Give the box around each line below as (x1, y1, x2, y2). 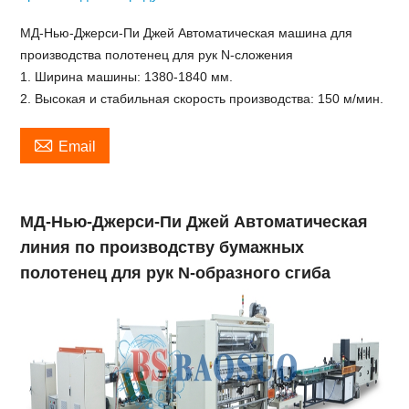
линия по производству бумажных (20, 238, 305, 257)
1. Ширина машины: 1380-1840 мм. (20, 69, 234, 84)
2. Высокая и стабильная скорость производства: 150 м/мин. (20, 91, 384, 106)
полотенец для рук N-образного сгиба (20, 264, 331, 282)
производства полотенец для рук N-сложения (20, 47, 294, 62)
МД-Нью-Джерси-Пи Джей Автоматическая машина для (20, 26, 353, 40)
